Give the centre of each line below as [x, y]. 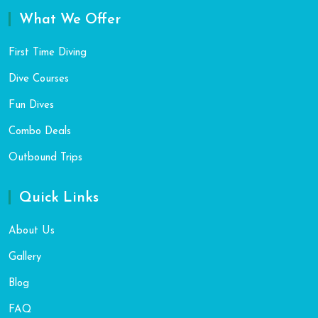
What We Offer [70, 20]
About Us [32, 231]
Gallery [25, 258]
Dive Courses [39, 79]
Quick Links [59, 198]
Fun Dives [31, 106]
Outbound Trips [45, 158]
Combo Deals [40, 132]
